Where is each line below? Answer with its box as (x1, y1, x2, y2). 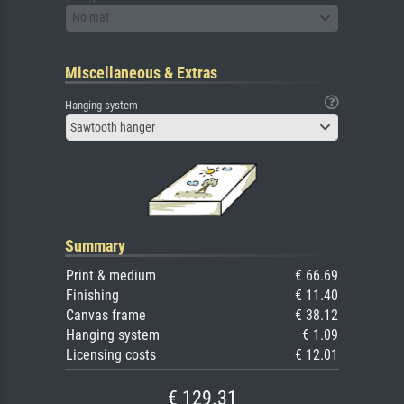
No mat (72, 10, 109, 24)
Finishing (66, 286, 119, 304)
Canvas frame (66, 306, 146, 324)
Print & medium (66, 266, 156, 284)
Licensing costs (66, 345, 156, 363)
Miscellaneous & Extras (65, 62, 217, 82)
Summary (65, 235, 125, 255)
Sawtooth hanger (70, 119, 155, 134)
